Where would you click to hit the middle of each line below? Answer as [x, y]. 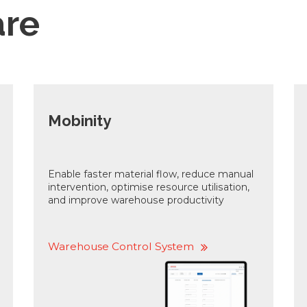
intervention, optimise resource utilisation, [148, 187]
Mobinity [79, 120]
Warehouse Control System [121, 247]
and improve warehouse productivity [136, 200]
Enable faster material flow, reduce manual [150, 174]
